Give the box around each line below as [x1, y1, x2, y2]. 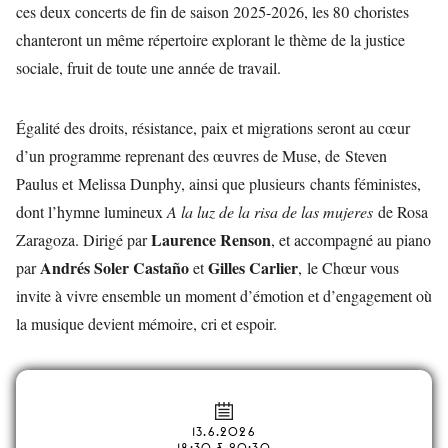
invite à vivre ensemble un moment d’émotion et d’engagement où [16, 285, 432, 306]
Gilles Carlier [208, 256, 298, 279]
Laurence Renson [151, 228, 271, 251]
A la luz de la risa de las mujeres [167, 201, 378, 222]
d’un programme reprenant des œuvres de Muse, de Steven [16, 145, 387, 166]
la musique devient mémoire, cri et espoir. [16, 313, 277, 334]
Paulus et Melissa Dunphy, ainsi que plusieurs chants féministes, [16, 173, 421, 194]
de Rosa [378, 201, 428, 222]
